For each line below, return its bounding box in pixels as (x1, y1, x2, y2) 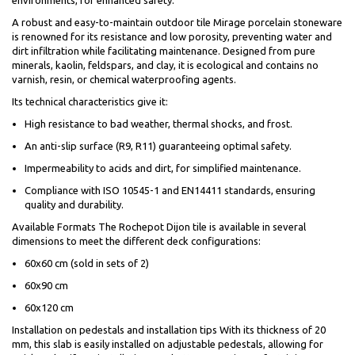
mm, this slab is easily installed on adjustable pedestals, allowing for (12, 338, 323, 350)
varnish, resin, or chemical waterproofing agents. (12, 74, 236, 86)
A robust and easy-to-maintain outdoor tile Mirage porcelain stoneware (12, 17, 342, 29)
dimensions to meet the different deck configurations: (12, 235, 261, 247)
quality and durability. (25, 199, 124, 211)
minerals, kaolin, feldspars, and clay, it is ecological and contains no (12, 59, 319, 71)
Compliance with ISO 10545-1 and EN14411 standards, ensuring (25, 185, 315, 197)
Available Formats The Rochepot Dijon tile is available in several (12, 221, 306, 233)
